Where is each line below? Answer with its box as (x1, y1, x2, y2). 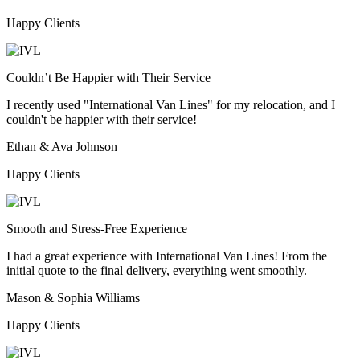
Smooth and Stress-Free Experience (6, 221, 187, 235)
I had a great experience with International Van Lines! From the (6, 248, 327, 263)
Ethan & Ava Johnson (6, 139, 117, 153)
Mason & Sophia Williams (6, 290, 140, 305)
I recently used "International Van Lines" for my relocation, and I (6, 97, 335, 112)
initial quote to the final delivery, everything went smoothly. (6, 263, 307, 277)
